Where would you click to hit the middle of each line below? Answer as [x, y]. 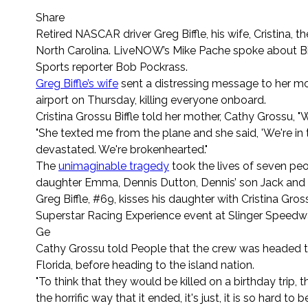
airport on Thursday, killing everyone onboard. [151, 100]
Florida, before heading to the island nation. [145, 265]
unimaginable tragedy [114, 166]
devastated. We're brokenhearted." [122, 150]
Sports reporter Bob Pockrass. [112, 67]
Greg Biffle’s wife [77, 84]
